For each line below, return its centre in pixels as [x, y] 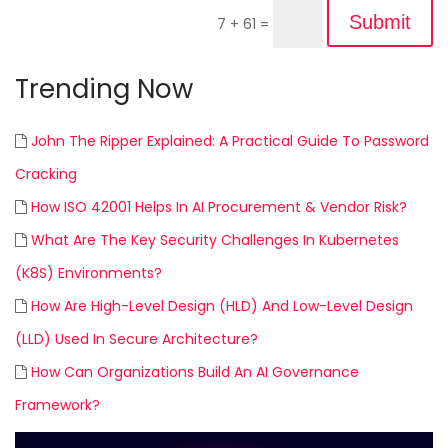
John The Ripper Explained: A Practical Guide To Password [230, 140]
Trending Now [104, 88]
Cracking [46, 173]
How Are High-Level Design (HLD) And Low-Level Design [222, 305]
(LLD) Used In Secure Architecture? [136, 338]
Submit [380, 21]
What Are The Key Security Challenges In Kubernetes [215, 239]
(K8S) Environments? [88, 272]
